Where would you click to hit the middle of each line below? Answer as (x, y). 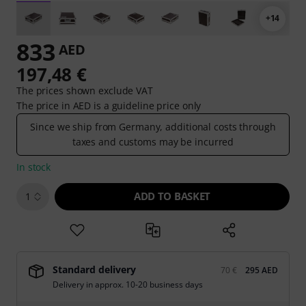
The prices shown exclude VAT (85, 91)
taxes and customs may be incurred (153, 142)
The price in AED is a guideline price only (109, 106)
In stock (34, 167)
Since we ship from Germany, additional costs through (153, 127)
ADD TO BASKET (172, 196)
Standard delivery (94, 269)
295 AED (262, 270)
